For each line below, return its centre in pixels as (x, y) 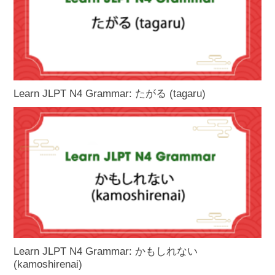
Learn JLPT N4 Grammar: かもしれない (106, 252)
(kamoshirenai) (48, 265)
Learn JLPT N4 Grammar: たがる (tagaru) (110, 93)
